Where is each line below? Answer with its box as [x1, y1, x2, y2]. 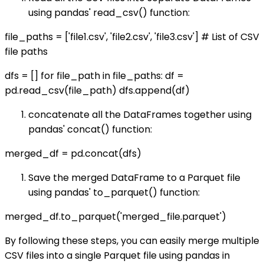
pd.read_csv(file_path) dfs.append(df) [5, 84, 190, 98]
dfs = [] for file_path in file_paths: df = [5, 69, 184, 83]
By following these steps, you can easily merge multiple [5, 234, 259, 248]
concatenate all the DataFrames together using [28, 108, 252, 122]
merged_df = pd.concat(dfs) [5, 147, 141, 161]
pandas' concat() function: [28, 123, 152, 137]
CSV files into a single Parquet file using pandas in [5, 249, 230, 263]
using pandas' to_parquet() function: [28, 186, 200, 200]
